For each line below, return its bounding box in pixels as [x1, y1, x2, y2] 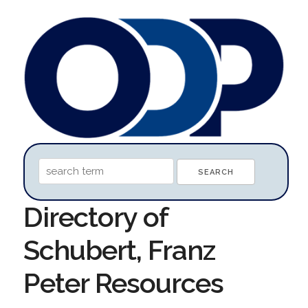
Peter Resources [23, 266, 223, 299]
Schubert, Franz [23, 233, 215, 266]
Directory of [23, 200, 168, 233]
